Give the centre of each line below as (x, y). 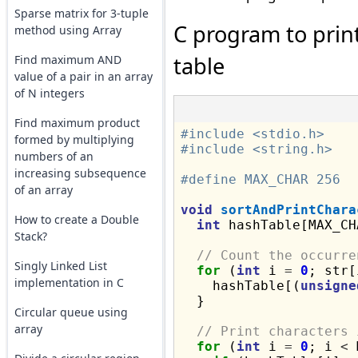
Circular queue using (71, 312)
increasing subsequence (80, 173)
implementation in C (69, 282)
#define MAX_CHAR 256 (260, 179)
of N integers (49, 93)
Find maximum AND (68, 60)
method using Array (68, 30)
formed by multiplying (74, 139)
